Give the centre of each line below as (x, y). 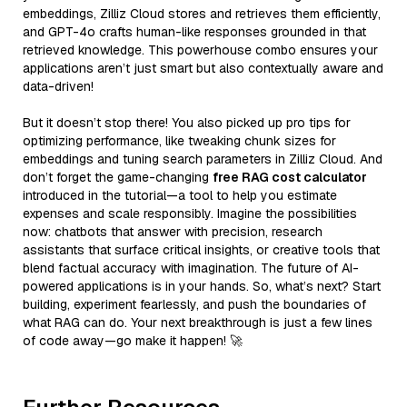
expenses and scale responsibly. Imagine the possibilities (190, 213)
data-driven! (58, 86)
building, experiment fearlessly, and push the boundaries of (194, 304)
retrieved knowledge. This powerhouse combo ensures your (200, 50)
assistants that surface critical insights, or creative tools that (201, 249)
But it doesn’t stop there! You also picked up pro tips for (187, 122)
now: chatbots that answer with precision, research (173, 231)
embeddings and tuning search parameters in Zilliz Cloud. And (203, 159)
